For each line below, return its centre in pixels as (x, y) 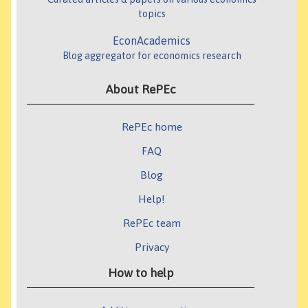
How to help (141, 273)
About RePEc (141, 90)
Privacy (152, 247)
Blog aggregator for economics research (152, 56)
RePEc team (152, 223)
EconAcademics (152, 41)
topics (152, 14)
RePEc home (152, 127)
